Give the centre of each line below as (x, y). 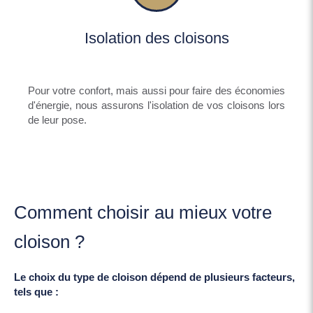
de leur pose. (57, 119)
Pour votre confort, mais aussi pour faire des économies (156, 90)
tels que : (38, 291)
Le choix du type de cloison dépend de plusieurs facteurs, (154, 277)
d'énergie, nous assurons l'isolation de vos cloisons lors (156, 105)
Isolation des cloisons (156, 38)
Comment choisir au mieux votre (143, 212)
